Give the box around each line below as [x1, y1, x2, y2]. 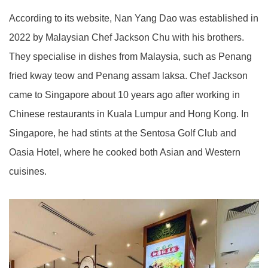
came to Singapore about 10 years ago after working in [9, 89, 240, 100]
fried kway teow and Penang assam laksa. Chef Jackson [9, 70, 248, 81]
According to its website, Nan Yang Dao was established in [9, 13, 258, 23]
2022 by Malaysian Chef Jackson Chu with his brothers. [9, 32, 244, 42]
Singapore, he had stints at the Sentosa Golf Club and [9, 127, 236, 138]
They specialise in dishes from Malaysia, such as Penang [9, 51, 252, 62]
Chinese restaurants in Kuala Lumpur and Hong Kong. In [9, 108, 249, 119]
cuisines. [9, 166, 47, 176]
